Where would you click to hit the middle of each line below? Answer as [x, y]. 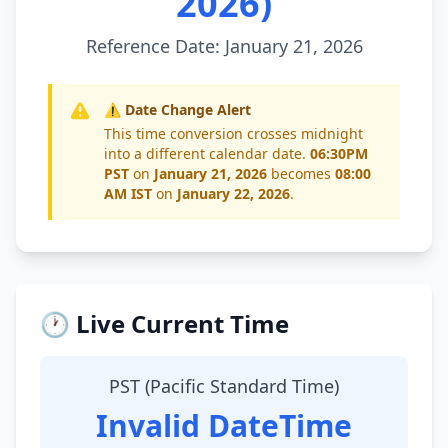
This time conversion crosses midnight [233, 133]
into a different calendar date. [207, 153]
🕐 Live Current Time [164, 323]
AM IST [128, 193]
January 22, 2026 [233, 193]
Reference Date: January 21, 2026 [224, 46]
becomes [301, 173]
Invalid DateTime [224, 425]
